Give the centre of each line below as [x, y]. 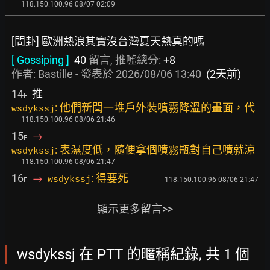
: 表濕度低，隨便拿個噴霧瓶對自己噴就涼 [155, 150]
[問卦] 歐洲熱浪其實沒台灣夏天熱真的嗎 [108, 41]
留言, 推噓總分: [125, 60]
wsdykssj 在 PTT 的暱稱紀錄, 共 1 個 [133, 254]
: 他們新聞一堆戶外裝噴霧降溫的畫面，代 [155, 108]
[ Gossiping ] [40, 60]
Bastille [55, 74]
